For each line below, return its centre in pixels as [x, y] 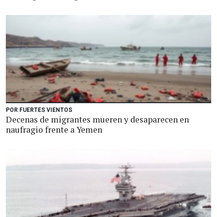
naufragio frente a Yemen [54, 130]
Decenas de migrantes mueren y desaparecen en [97, 119]
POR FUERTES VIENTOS [39, 110]
